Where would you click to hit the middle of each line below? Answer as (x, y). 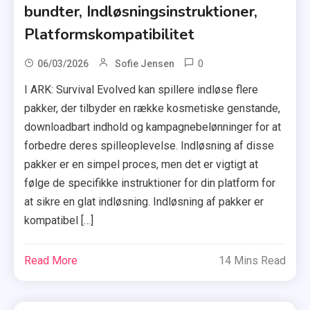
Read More (51, 260)
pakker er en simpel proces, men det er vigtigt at (142, 164)
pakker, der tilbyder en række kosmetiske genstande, (153, 108)
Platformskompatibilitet (110, 34)
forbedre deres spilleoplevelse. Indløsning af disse (149, 145)
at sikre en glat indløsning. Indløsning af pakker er (144, 201)
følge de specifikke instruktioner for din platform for (150, 183)
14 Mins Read (252, 260)
